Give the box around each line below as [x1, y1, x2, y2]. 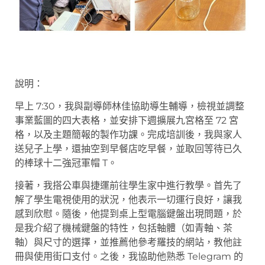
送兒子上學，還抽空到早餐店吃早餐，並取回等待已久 [15, 143, 242, 155]
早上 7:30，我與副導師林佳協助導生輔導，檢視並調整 [15, 101, 244, 112]
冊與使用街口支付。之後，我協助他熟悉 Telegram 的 [15, 251, 243, 263]
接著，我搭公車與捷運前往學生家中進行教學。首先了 [15, 180, 242, 192]
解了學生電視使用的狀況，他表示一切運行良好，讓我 [15, 194, 242, 206]
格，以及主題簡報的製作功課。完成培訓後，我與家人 [15, 129, 242, 141]
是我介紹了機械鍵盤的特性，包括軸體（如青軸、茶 [15, 222, 232, 234]
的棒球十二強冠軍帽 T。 [15, 157, 117, 169]
